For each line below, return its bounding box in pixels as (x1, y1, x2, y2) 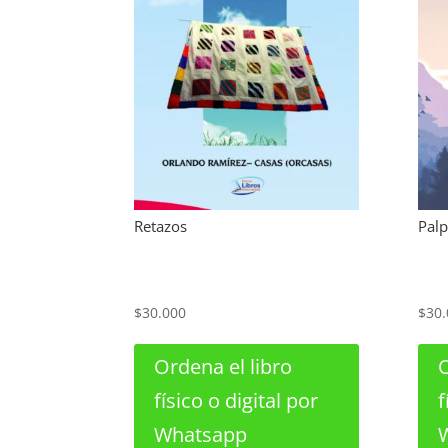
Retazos (134, 215, 188, 236)
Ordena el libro (154, 353, 293, 380)
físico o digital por (154, 387, 319, 414)
